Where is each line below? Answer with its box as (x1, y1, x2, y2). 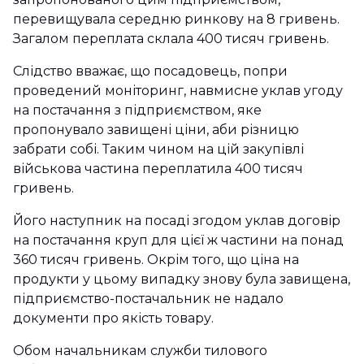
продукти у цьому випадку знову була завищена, (13, 271, 350, 288)
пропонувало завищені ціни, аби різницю (13, 122, 299, 138)
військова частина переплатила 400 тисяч (13, 161, 303, 177)
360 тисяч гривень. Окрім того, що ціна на (13, 252, 299, 268)
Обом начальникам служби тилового (13, 343, 267, 359)
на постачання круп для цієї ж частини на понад (13, 232, 344, 249)
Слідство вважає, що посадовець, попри (13, 63, 288, 80)
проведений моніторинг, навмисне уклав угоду (13, 83, 343, 99)
